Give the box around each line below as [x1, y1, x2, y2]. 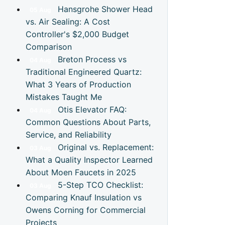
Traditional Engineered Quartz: [26, 67, 142, 77]
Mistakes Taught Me [26, 92, 102, 102]
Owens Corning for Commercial [26, 205, 146, 215]
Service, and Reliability [26, 130, 111, 140]
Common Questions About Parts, [26, 117, 151, 127]
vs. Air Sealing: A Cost [26, 17, 110, 27]
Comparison [26, 42, 72, 52]
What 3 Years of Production [26, 79, 131, 89]
